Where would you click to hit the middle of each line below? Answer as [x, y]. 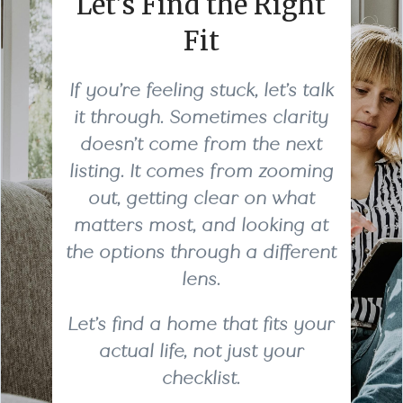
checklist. [201, 378]
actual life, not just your [201, 351]
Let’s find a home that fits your [201, 324]
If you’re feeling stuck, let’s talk [201, 90]
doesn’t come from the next [201, 144]
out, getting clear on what [201, 198]
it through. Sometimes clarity [201, 117]
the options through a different [201, 252]
